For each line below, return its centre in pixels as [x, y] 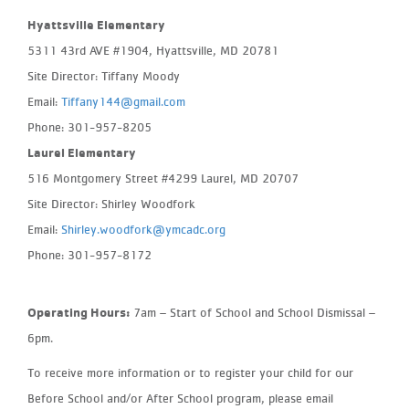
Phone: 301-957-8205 [89, 126]
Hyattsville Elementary [98, 24]
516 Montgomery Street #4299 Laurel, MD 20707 [163, 178]
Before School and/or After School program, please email [180, 398]
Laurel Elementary [83, 152]
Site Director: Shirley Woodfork [111, 203]
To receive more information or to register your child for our [190, 372]
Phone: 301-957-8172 [89, 254]
